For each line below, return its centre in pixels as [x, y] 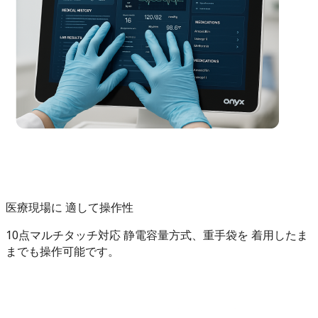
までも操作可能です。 [62, 251]
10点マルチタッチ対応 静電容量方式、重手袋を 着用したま [157, 235]
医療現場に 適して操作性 [70, 207]
